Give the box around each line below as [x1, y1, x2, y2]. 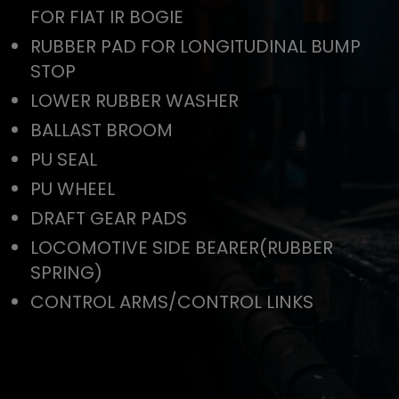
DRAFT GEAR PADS [29, 206, 187, 232]
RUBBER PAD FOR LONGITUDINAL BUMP [29, 34, 361, 60]
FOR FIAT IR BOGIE [29, 4, 183, 30]
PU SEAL [29, 147, 97, 173]
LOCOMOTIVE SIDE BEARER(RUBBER [29, 235, 333, 261]
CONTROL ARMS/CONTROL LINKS [29, 289, 313, 315]
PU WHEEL [29, 176, 115, 202]
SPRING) [29, 260, 102, 286]
